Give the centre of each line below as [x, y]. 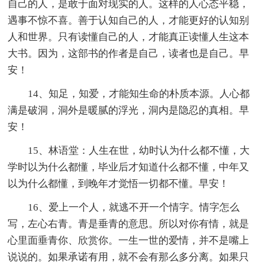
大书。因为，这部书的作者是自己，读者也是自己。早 [129, 53]
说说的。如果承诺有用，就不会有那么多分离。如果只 [129, 257]
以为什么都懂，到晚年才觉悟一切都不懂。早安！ [119, 183]
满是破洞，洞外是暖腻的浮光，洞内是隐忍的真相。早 [129, 110]
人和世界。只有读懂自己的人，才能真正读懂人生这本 [129, 37]
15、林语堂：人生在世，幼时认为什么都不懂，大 [139, 150]
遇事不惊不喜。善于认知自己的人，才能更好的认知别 [129, 20]
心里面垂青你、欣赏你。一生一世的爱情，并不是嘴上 [129, 240]
